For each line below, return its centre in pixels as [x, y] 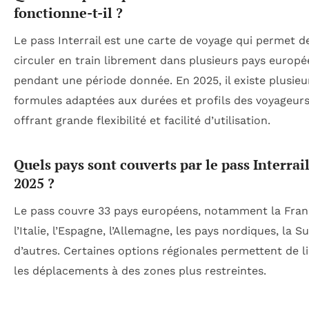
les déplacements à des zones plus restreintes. [140, 271]
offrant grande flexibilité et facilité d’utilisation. [142, 121]
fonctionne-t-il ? [68, 13]
